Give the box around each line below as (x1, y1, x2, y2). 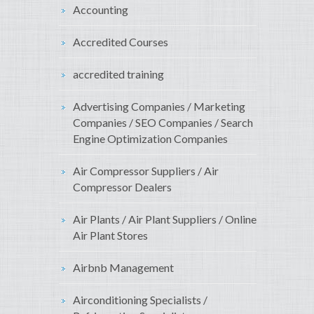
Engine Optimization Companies (73, 132, 228, 146)
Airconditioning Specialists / (73, 293, 207, 307)
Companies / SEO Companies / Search (73, 116, 253, 130)
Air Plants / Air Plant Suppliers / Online (73, 212, 257, 226)
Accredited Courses (73, 35, 168, 49)
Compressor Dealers (73, 180, 172, 194)
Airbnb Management (73, 261, 174, 275)
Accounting (73, 3, 128, 17)
